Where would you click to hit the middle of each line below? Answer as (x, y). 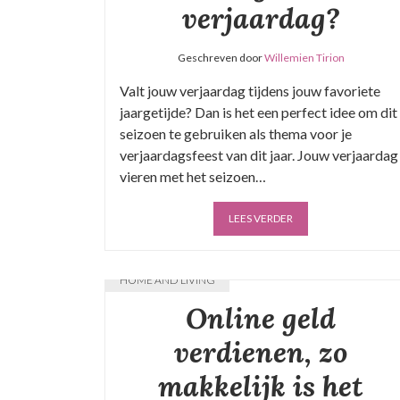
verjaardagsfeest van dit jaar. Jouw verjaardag (259, 155)
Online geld (261, 318)
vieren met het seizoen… (193, 176)
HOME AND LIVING (167, 280)
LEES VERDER (261, 218)
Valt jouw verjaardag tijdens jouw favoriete (250, 91)
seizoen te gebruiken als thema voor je (236, 133)
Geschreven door (221, 58)
